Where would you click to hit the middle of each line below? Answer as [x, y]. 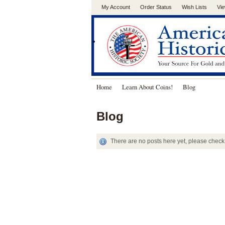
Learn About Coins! [147, 87]
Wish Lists [194, 7]
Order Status [156, 7]
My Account [116, 7]
